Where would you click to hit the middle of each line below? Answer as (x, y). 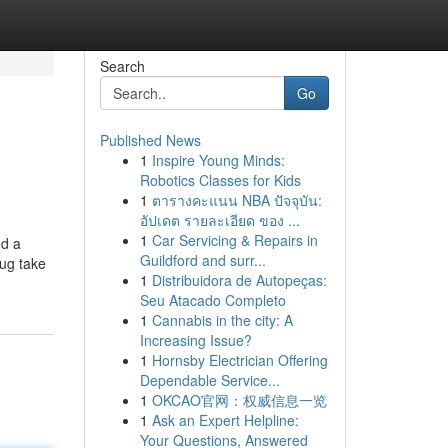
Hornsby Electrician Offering (239, 360)
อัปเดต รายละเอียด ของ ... (219, 220)
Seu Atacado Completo (212, 300)
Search (122, 66)
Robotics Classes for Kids (220, 180)
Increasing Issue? (195, 340)
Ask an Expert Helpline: (225, 420)
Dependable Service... (209, 380)
